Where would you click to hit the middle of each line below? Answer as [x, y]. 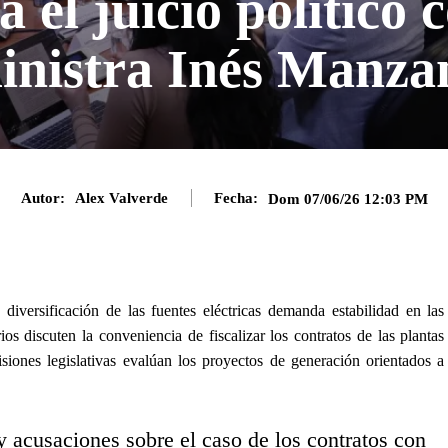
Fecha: [235, 198]
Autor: [42, 198]
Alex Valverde [121, 198]
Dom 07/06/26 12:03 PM [347, 198]
